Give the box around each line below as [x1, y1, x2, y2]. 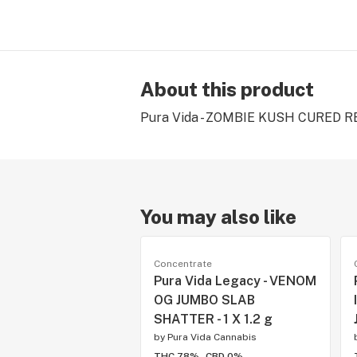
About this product [140, 78, 314, 100]
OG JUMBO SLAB [154, 292, 255, 308]
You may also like [140, 206, 296, 228]
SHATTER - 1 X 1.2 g [154, 312, 273, 327]
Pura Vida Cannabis [167, 331, 257, 343]
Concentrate [154, 258, 212, 269]
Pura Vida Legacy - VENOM [154, 273, 316, 288]
